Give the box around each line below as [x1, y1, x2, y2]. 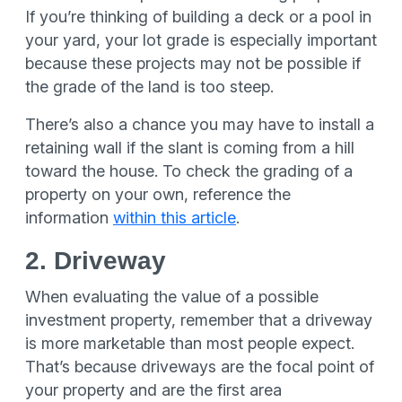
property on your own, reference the [25, 185, 291, 204]
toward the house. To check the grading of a [25, 162, 353, 180]
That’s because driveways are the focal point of [25, 357, 374, 376]
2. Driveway [25, 247, 166, 275]
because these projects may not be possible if [25, 54, 361, 73]
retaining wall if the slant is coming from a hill [25, 138, 354, 157]
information [25, 208, 113, 227]
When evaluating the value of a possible [25, 287, 319, 306]
